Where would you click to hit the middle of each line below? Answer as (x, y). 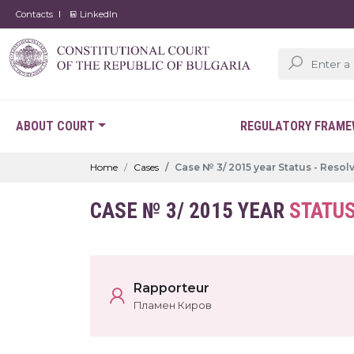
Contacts (34, 14)
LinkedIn (98, 14)
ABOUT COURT (55, 126)
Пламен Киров (173, 305)
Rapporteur (171, 288)
